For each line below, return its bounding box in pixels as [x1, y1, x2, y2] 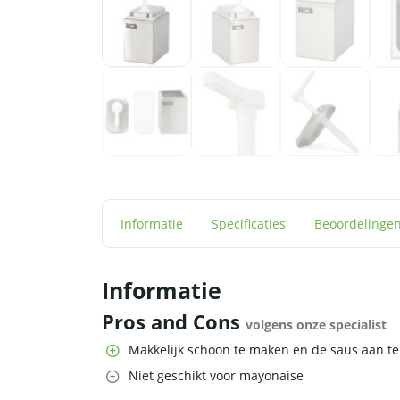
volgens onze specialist [246, 316, 387, 334]
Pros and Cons [102, 309, 246, 336]
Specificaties [212, 215, 286, 233]
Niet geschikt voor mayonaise [129, 367, 304, 385]
